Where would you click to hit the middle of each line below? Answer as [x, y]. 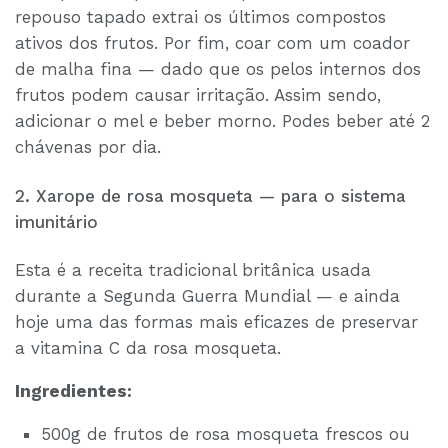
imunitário [56, 221]
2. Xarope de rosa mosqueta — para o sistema [210, 195]
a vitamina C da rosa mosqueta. [148, 348]
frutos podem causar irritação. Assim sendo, [198, 95]
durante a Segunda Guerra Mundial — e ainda [207, 296]
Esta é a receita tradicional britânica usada [193, 270]
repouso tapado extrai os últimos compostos [200, 17]
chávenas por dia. [88, 147]
